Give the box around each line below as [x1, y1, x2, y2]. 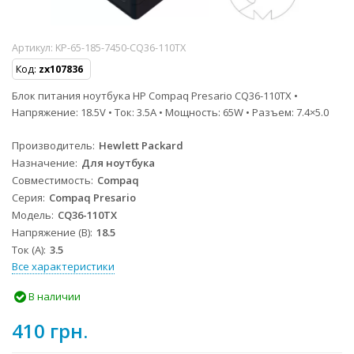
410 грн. [12, 318, 88, 344]
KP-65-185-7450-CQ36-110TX [55, 41, 186, 55]
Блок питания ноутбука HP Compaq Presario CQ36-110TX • [12, 88, 298, 103]
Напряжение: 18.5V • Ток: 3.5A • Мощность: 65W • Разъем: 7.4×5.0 [12, 105, 329, 119]
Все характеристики [12, 259, 115, 273]
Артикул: [12, 41, 55, 55]
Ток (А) [12, 243, 43, 258]
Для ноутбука [81, 156, 155, 171]
